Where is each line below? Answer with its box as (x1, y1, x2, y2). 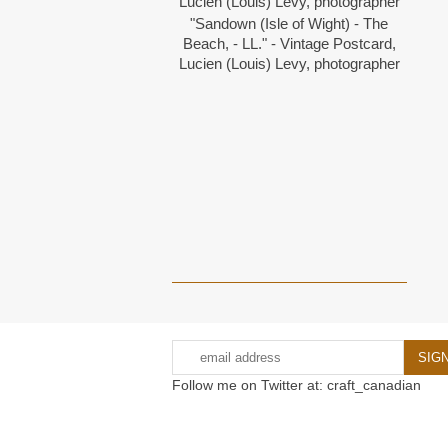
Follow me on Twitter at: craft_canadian (172, 376, 421, 393)
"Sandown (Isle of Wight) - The (190, 15, 389, 33)
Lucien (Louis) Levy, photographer (178, 55, 400, 73)
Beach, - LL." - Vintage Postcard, (182, 35, 396, 53)
